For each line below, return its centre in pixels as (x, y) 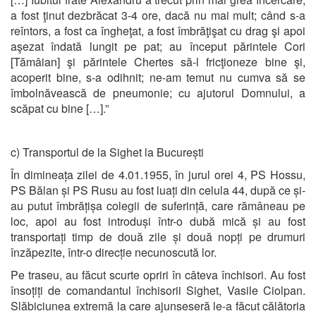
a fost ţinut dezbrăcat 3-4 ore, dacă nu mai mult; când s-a (158, 15)
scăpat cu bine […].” (60, 108)
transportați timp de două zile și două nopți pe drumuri (158, 236)
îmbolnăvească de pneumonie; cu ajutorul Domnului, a (158, 92)
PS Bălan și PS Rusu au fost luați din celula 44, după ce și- (158, 190)
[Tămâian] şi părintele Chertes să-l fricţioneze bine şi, (158, 61)
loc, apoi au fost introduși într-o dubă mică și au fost (158, 221)
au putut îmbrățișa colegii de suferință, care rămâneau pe (158, 205)
